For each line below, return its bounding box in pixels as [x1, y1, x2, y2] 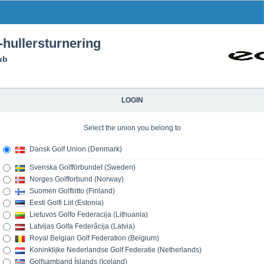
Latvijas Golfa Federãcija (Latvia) [28, 222, 135, 231]
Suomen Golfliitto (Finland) [28, 187, 115, 196]
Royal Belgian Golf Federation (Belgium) [28, 234, 159, 243]
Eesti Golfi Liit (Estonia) [28, 199, 104, 207]
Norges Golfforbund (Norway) [28, 175, 124, 184]
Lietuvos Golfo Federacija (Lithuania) [28, 210, 148, 219]
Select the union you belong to [83, 124, 181, 132]
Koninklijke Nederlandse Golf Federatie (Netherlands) [28, 246, 202, 255]
